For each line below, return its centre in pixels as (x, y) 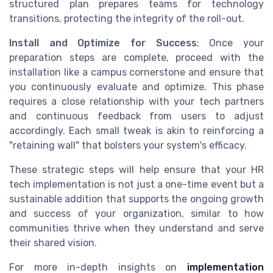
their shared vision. (53, 243)
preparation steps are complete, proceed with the (136, 57)
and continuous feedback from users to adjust (136, 116)
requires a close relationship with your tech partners (136, 101)
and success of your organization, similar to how (136, 213)
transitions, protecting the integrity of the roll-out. (127, 18)
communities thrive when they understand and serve (136, 228)
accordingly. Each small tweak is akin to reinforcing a (136, 130)
